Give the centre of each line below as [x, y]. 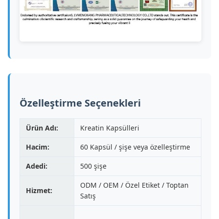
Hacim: [38, 147]
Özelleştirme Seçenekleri [80, 103]
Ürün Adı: [42, 128]
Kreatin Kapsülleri [110, 128]
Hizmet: [39, 190]
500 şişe [93, 166]
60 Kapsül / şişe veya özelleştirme [135, 147]
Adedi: [37, 166]
